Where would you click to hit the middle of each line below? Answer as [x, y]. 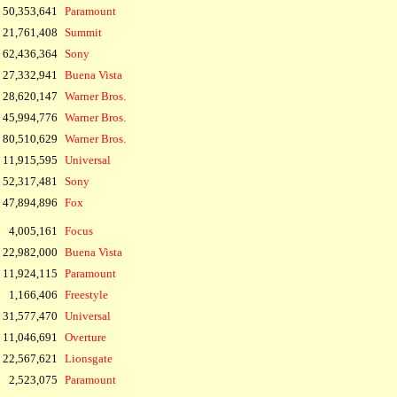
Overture [86, 337]
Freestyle [86, 295]
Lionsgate [89, 358]
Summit [83, 32]
